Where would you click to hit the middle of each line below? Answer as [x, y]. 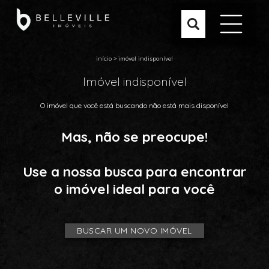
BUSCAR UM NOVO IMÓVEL [134, 231]
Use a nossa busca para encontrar [134, 171]
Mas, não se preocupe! [134, 137]
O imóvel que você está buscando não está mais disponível [134, 105]
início [104, 59]
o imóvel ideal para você [134, 189]
